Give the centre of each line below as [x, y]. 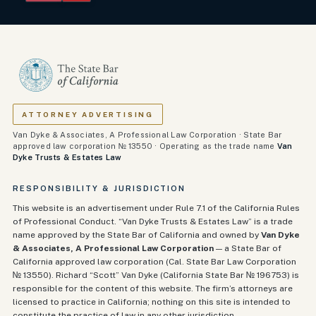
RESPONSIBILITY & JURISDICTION [99, 188]
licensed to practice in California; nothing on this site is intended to [152, 302]
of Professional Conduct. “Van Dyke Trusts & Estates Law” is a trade [153, 221]
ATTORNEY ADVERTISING [88, 114]
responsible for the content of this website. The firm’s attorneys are [153, 288]
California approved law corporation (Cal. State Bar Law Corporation [154, 262]
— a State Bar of [248, 248]
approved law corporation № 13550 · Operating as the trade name [145, 146]
